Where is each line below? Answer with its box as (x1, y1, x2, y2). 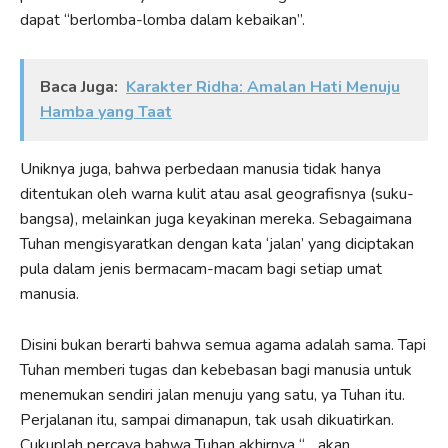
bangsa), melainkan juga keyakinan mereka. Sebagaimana (20, 207, 412, 230)
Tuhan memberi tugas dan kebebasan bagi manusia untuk (20, 358, 412, 381)
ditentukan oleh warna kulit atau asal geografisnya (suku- (20, 182, 414, 205)
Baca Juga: (40, 75, 118, 98)
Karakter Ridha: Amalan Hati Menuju (126, 75, 400, 98)
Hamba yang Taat (40, 100, 172, 123)
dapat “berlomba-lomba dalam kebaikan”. (20, 8, 305, 31)
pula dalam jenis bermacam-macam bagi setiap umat (20, 257, 382, 280)
